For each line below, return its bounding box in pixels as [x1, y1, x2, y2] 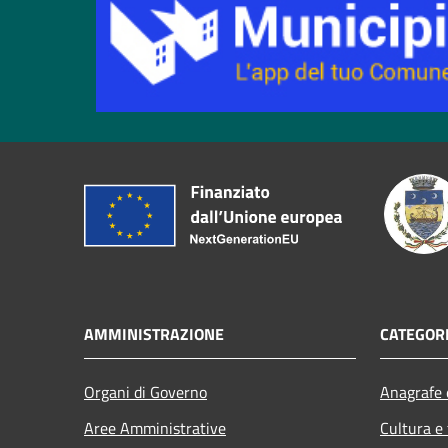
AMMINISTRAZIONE [84, 321, 224, 346]
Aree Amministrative [84, 415, 226, 440]
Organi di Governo [84, 379, 207, 404]
